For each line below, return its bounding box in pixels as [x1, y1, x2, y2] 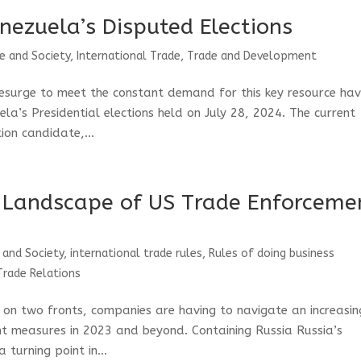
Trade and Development [187, 49, 317, 63]
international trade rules [70, 247, 203, 260]
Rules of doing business [209, 247, 335, 260]
